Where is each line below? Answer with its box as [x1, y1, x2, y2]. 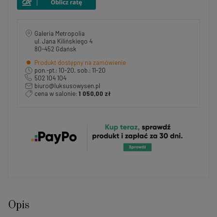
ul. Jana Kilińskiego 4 [34, 37, 96, 45]
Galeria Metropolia [34, 29, 85, 37]
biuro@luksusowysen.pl [34, 81, 100, 90]
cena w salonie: [34, 89, 78, 97]
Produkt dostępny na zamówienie [34, 58, 126, 66]
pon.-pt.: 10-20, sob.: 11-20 [34, 66, 106, 74]
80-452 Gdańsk [34, 45, 77, 53]
